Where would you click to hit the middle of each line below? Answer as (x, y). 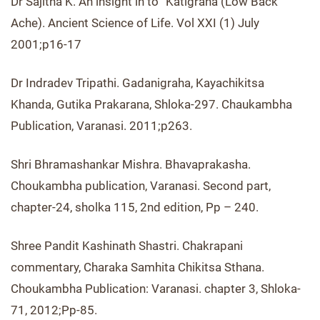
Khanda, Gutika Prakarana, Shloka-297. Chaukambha (151, 104)
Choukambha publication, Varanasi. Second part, (141, 186)
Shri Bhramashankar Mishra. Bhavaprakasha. (131, 164)
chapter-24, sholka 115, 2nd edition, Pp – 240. (135, 207)
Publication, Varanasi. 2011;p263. (101, 126)
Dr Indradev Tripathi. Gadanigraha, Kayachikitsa (137, 83)
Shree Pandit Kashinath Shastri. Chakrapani (127, 246)
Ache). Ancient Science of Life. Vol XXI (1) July (135, 23)
